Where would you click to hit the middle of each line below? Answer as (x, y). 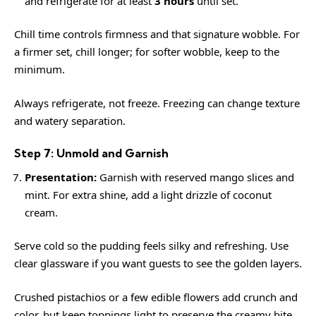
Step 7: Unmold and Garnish (91, 153)
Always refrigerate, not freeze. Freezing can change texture (157, 103)
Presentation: (61, 177)
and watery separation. (70, 120)
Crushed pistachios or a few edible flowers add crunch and (156, 297)
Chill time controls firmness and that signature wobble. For (157, 34)
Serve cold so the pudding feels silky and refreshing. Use (151, 245)
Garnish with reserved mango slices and (195, 177)
